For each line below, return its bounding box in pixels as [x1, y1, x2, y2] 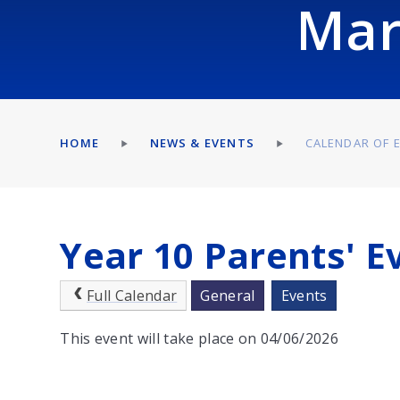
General [200, 285, 255, 305]
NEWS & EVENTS [149, 135, 254, 152]
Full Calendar [87, 285, 178, 305]
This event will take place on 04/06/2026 [60, 328, 339, 348]
